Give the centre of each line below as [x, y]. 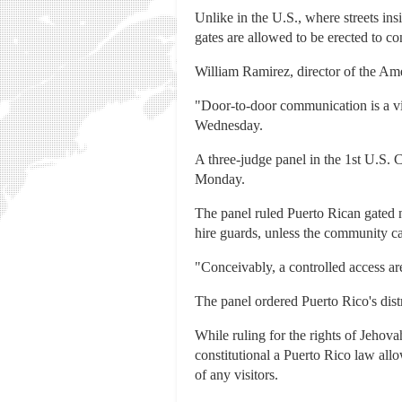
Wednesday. [229, 126]
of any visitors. [236, 375]
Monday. [220, 179]
